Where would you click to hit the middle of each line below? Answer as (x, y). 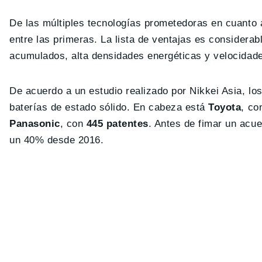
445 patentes (117, 124)
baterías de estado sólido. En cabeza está (109, 108)
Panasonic (35, 124)
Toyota (225, 108)
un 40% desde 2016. (57, 140)
